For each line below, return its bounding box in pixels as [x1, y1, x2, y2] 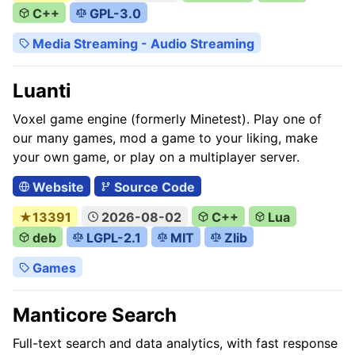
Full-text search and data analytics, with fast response [13, 335, 338, 351]
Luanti [13, 79, 71, 102]
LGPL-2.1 [82, 230, 141, 246]
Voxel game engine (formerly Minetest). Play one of [13, 111, 322, 127]
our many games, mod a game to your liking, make [13, 130, 318, 146]
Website [29, 179, 84, 195]
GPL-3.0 [86, 6, 141, 21]
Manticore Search [13, 303, 177, 326]
